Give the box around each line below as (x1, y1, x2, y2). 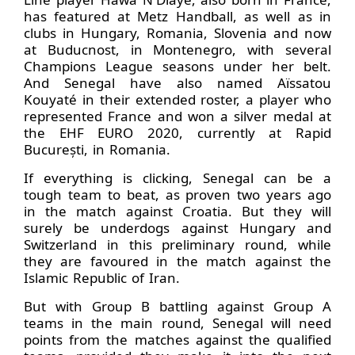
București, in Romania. (24, 139, 170, 158)
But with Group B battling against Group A (24, 296, 331, 315)
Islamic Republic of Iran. (24, 268, 180, 287)
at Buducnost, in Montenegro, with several (24, 40, 331, 59)
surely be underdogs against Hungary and (24, 218, 331, 237)
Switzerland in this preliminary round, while (24, 235, 331, 254)
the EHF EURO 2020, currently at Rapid (24, 123, 331, 142)
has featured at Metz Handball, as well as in (24, 6, 331, 25)
